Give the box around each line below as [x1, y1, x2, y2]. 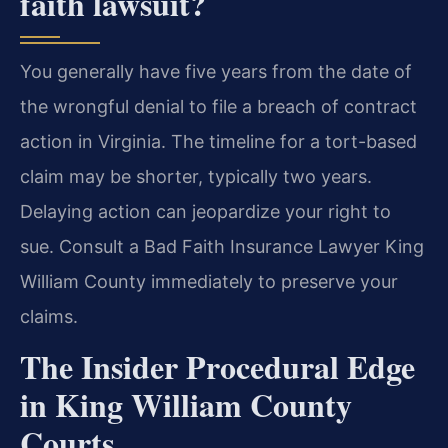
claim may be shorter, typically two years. [20, 165, 372, 187]
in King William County [20, 381, 352, 429]
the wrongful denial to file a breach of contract [20, 95, 417, 117]
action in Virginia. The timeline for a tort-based [20, 130, 417, 152]
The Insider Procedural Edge [20, 343, 415, 391]
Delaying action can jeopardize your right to [20, 200, 391, 222]
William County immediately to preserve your [20, 270, 398, 292]
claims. [20, 305, 78, 327]
